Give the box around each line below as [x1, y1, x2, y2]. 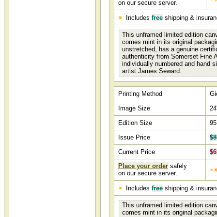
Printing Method [118, 90, 162, 97]
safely [168, 162, 187, 170]
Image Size [118, 105, 150, 112]
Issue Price [118, 134, 150, 141]
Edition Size [118, 119, 152, 126]
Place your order [118, 162, 168, 170]
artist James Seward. [122, 67, 182, 75]
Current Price [118, 148, 155, 155]
